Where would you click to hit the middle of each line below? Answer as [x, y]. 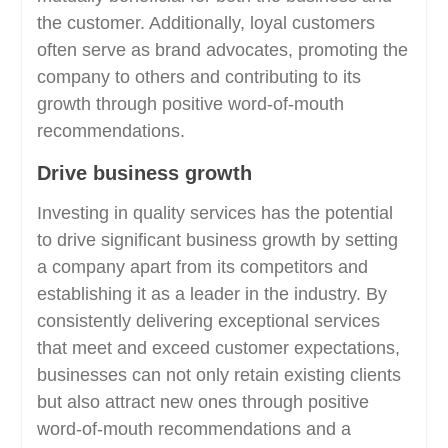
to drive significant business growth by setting [217, 240]
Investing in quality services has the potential [214, 213]
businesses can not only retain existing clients [218, 375]
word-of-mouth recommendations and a [193, 429]
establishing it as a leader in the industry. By [211, 294]
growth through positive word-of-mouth [190, 104]
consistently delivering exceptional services [208, 321]
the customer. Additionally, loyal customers [205, 23]
